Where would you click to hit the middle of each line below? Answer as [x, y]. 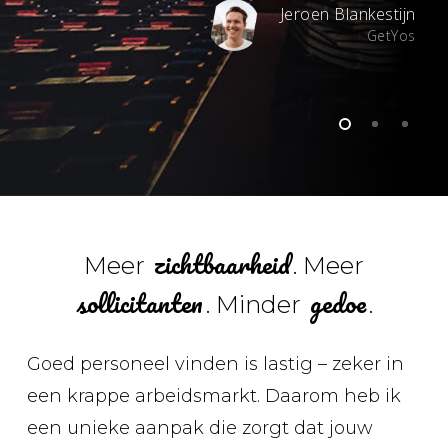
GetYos [391, 35]
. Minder [257, 304]
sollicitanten [140, 302]
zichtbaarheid [221, 263]
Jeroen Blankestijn [347, 13]
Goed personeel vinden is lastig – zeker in [215, 363]
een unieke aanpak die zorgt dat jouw [199, 427]
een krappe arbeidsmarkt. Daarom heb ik [213, 395]
